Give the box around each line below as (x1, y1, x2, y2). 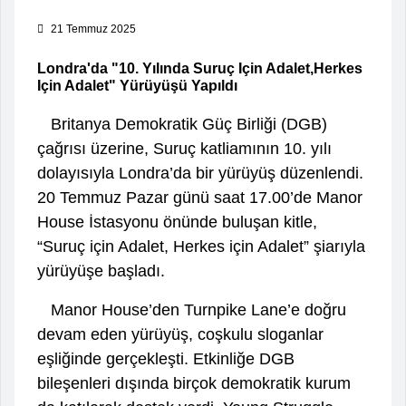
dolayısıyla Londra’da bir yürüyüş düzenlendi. (37, 163, 363, 182)
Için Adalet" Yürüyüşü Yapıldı (37, 77, 237, 93)
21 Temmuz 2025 (48, 22, 136, 35)
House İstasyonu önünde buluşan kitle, (37, 212, 317, 231)
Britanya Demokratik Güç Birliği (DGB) (37, 114, 327, 133)
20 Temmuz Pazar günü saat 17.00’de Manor (37, 188, 362, 207)
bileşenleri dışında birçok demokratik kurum (37, 373, 351, 392)
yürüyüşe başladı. (37, 261, 165, 280)
